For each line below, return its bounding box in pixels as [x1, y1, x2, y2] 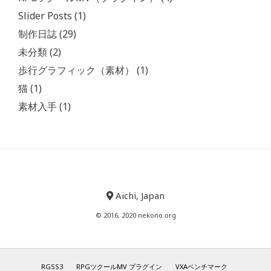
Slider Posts [18, 8, 72, 22]
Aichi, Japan [113, 189, 165, 201]
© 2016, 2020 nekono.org [95, 210, 176, 220]
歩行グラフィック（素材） [18, 63, 134, 77]
